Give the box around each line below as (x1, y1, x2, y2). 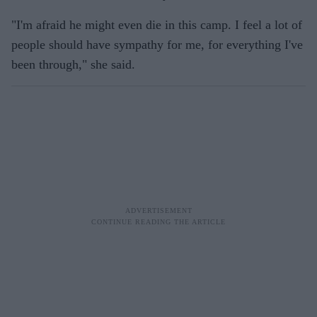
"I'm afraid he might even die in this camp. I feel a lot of (11, 18, 302, 32)
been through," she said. (11, 57, 135, 71)
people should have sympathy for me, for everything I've (11, 38, 303, 52)
